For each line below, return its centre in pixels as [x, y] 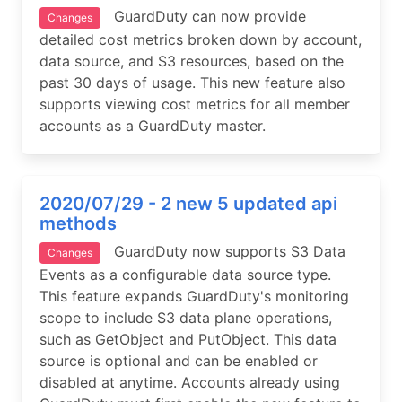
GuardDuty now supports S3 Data [223, 251]
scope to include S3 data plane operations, [186, 318]
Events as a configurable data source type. [185, 275]
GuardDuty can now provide [203, 16]
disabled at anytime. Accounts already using [190, 382]
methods [78, 223]
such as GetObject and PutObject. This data [188, 339]
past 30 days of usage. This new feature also [192, 83]
